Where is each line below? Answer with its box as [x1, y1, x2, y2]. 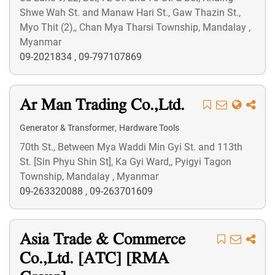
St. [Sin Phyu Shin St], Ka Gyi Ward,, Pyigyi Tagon [20, 156, 231, 168]
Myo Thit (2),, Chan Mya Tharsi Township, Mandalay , [20, 21, 250, 33]
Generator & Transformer [20, 123, 115, 133]
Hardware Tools [119, 123, 179, 133]
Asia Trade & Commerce [20, 230, 185, 251]
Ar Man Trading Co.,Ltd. [20, 95, 185, 117]
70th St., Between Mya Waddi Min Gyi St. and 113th [20, 141, 242, 153]
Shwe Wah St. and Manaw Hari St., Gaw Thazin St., [20, 7, 241, 18]
